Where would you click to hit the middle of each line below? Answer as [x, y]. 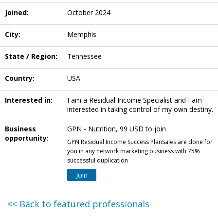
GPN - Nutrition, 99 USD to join [117, 129]
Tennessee [84, 56]
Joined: [17, 13]
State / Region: [31, 56]
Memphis [82, 35]
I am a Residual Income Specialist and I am [135, 100]
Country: [20, 78]
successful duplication [98, 161]
